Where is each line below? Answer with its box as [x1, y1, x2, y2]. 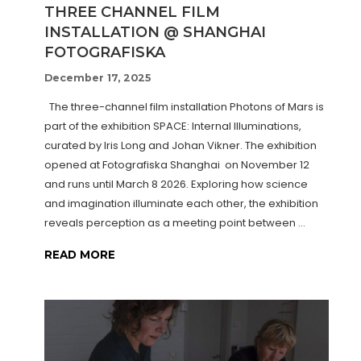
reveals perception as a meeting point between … [44, 215, 305, 231]
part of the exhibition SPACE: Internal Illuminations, [44, 118, 301, 135]
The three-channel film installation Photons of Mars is [44, 99, 324, 115]
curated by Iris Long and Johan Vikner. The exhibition [44, 138, 317, 154]
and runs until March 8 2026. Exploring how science [44, 176, 308, 193]
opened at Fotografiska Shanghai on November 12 [44, 157, 309, 173]
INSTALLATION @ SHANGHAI [44, 23, 266, 42]
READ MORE [44, 248, 115, 262]
